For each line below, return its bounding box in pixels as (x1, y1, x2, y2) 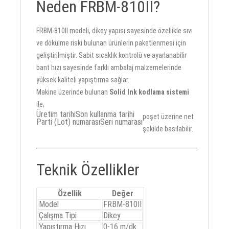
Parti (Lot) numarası (36, 117, 101, 127)
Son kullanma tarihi (76, 109, 135, 119)
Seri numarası (100, 117, 143, 127)
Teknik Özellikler (36, 160, 140, 180)
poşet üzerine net (143, 112, 194, 121)
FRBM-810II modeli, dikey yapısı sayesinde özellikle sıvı (36, 26, 193, 35)
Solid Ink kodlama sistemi (109, 87, 190, 96)
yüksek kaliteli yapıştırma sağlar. (36, 75, 130, 84)
